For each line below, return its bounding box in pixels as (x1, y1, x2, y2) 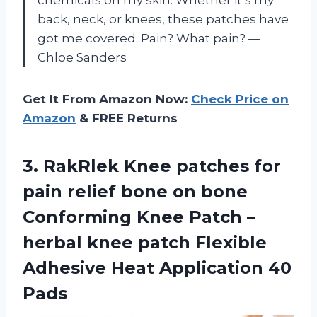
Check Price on (191, 92, 289, 107)
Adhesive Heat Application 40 (23, 258, 292, 279)
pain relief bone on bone (23, 181, 248, 202)
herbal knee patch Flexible (23, 232, 267, 253)
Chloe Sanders (38, 50, 127, 65)
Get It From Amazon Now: (23, 92, 191, 107)
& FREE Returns (76, 111, 178, 126)
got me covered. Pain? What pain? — (38, 31, 260, 46)
